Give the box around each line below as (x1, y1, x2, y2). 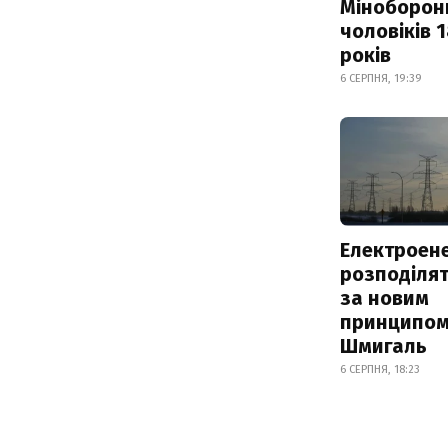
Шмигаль (340, 333, 427, 358)
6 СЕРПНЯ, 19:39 (340, 71, 422, 85)
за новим (340, 285, 429, 310)
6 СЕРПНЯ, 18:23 (340, 362, 420, 376)
